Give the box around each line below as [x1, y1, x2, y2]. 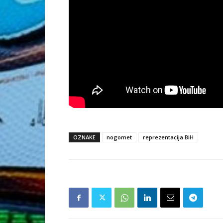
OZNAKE [73, 133, 96, 141]
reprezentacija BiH [143, 133, 194, 141]
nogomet [107, 133, 132, 141]
